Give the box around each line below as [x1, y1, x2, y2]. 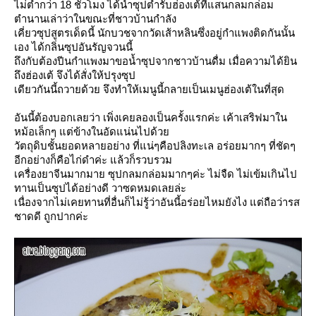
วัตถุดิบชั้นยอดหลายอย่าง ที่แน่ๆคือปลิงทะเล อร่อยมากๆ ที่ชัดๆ [14, 139, 296, 152]
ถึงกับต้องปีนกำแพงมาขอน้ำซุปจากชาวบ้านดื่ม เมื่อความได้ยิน [14, 54, 297, 67]
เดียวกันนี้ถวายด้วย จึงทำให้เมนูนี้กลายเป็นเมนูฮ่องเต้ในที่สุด [14, 83, 284, 95]
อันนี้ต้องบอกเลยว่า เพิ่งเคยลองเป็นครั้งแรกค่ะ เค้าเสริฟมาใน [14, 111, 287, 123]
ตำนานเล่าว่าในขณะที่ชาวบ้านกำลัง [14, 12, 176, 25]
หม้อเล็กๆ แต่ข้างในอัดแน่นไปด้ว [14, 125, 169, 138]
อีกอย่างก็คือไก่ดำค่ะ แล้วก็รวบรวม [14, 153, 172, 166]
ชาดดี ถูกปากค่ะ [14, 209, 88, 222]
